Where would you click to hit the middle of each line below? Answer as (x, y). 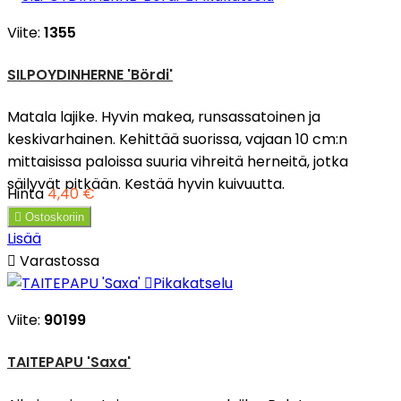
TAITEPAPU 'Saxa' (69, 363)
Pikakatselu (193, 284)
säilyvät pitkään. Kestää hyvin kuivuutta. (146, 184)
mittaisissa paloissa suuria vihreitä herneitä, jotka (178, 162)
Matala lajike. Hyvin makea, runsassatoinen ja (164, 117)
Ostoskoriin (55, 218)
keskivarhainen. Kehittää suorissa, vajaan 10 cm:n (177, 140)
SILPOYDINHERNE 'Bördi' (90, 74)
